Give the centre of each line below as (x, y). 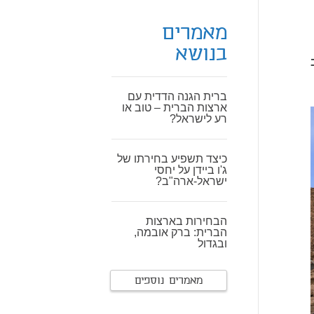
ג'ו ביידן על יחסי (191, 170)
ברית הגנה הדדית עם (177, 96)
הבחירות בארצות (186, 221)
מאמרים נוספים (169, 281)
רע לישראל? (198, 119)
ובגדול (212, 244)
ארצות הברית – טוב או (175, 108)
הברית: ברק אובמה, (180, 232)
